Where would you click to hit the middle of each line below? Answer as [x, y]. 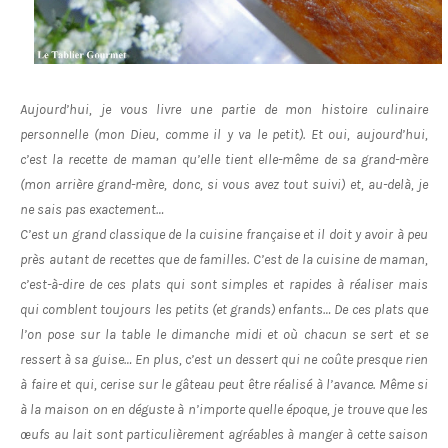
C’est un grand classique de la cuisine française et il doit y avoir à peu [224, 234]
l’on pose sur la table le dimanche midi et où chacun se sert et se [224, 334]
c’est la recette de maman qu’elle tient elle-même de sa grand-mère [224, 159]
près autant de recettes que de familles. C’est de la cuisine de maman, [224, 259]
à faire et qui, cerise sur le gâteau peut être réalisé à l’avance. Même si [224, 384]
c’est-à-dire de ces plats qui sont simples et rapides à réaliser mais [224, 284]
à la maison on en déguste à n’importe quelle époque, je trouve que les [224, 409]
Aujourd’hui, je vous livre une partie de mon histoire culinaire [224, 109]
